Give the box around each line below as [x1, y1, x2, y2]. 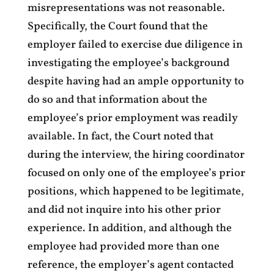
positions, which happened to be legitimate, [27, 184, 244, 199]
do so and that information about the [27, 92, 207, 108]
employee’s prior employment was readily [27, 111, 238, 126]
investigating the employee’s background [27, 56, 229, 71]
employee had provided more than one [27, 239, 220, 254]
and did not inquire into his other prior [27, 202, 221, 218]
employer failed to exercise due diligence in [27, 37, 243, 53]
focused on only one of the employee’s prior [27, 166, 245, 181]
